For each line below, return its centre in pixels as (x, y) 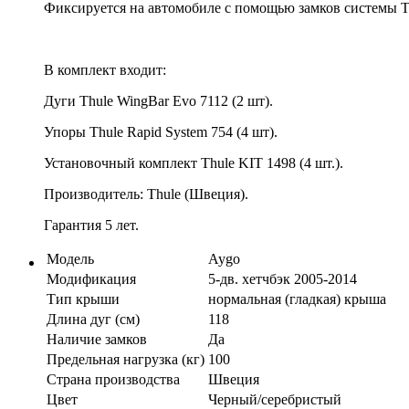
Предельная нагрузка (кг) (126, 359)
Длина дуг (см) (93, 319)
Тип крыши (83, 299)
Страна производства (113, 379)
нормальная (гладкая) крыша (297, 299)
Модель (70, 258)
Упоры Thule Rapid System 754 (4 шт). (161, 131)
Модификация (91, 278)
